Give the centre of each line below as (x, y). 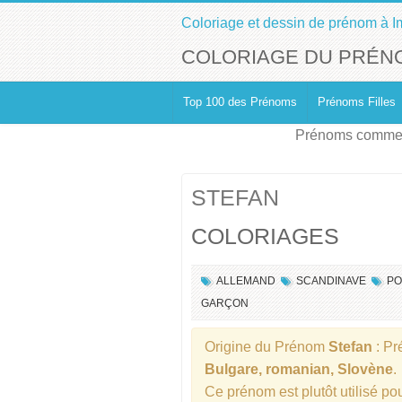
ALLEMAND (246, 281)
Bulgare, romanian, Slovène (299, 369)
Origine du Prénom (267, 347)
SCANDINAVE (331, 281)
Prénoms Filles (357, 102)
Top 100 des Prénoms (240, 102)
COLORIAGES (265, 236)
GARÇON (225, 303)
